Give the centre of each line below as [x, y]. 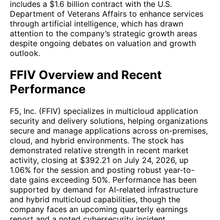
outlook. [25, 53]
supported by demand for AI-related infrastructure [104, 190]
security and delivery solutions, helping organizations [109, 121]
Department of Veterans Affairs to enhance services [107, 14]
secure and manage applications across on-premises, [109, 131]
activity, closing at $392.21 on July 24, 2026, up [99, 160]
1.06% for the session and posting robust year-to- [102, 170]
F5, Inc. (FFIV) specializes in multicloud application [104, 111]
